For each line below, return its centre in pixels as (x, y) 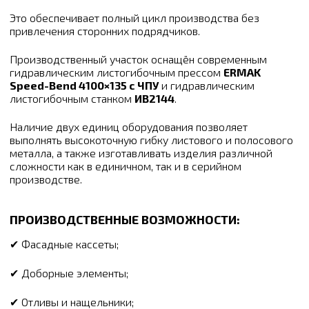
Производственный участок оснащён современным (138, 59)
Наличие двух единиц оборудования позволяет (129, 127)
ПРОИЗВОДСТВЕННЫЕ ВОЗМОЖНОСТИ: (125, 219)
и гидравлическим (207, 85)
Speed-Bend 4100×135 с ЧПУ (84, 85)
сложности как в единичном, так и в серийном (126, 166)
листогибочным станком (72, 98)
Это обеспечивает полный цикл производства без (134, 17)
